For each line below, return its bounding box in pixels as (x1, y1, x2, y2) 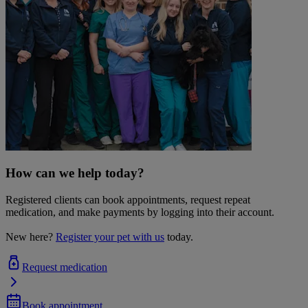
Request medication (22, 261, 107, 274)
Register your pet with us (56, 231, 164, 243)
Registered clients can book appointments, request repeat (5, 194, 250, 206)
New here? (5, 231, 53, 243)
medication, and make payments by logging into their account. (5, 206, 274, 219)
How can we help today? (5, 166, 144, 181)
